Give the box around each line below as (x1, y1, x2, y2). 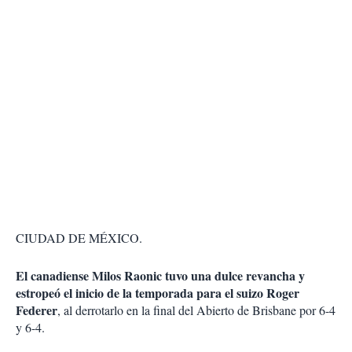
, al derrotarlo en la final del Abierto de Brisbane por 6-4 (57, 302, 335, 319)
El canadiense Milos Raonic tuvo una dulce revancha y (16, 266, 305, 285)
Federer (16, 301, 57, 320)
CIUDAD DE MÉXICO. (16, 229, 142, 247)
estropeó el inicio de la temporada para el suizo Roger (16, 284, 299, 302)
